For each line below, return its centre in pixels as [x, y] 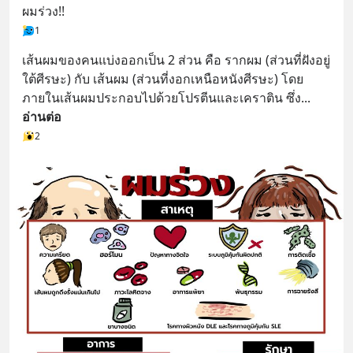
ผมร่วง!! [43, 11]
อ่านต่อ [42, 117]
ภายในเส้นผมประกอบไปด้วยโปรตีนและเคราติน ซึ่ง [162, 98]
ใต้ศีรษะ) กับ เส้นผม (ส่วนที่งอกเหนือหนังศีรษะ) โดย [163, 79]
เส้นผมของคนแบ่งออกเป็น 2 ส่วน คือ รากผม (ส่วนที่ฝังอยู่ [176, 60]
